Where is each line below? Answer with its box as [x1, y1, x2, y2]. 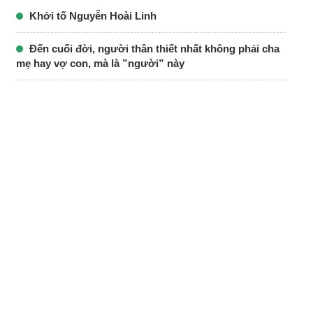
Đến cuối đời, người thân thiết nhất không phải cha [27, 43, 279, 55]
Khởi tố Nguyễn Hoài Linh [27, 10, 156, 22]
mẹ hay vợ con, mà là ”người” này [16, 57, 184, 70]
